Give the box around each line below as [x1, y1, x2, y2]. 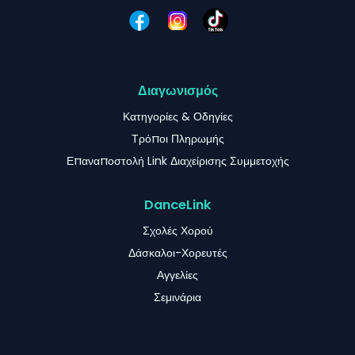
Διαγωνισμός [137, 81, 218, 100]
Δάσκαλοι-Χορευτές [128, 244, 227, 261]
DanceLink [144, 195, 211, 214]
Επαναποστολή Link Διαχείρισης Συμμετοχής [66, 152, 289, 169]
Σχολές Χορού [142, 222, 213, 239]
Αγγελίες [157, 266, 198, 283]
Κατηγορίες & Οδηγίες [122, 108, 233, 124]
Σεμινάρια [154, 288, 201, 305]
